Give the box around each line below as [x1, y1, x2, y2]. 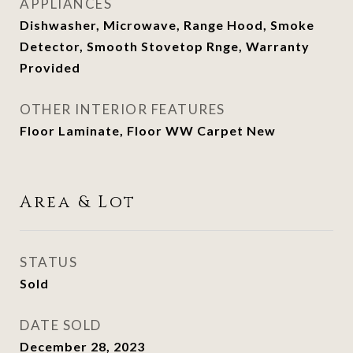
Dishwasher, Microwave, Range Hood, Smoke [20, 17, 314, 32]
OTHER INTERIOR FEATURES [20, 101, 225, 117]
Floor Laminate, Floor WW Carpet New [20, 123, 276, 138]
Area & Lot [20, 191, 136, 214]
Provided [20, 60, 80, 75]
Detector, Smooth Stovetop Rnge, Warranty [20, 39, 310, 54]
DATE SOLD [20, 317, 102, 333]
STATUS [20, 254, 77, 270]
